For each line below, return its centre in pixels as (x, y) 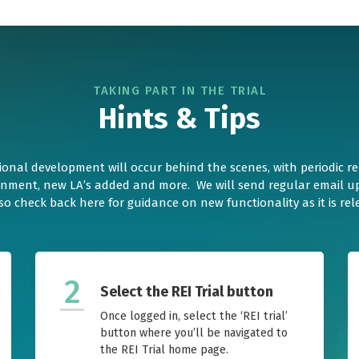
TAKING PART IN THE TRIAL (179, 91)
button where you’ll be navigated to (194, 333)
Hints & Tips (179, 119)
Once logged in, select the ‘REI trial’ (194, 317)
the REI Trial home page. (164, 350)
